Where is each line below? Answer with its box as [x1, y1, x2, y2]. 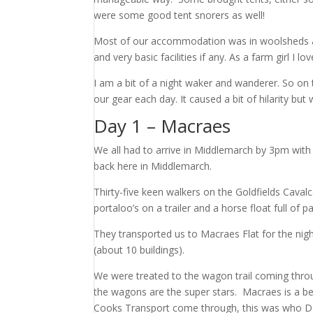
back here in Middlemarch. [94, 159, 215, 173]
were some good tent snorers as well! [94, 8, 265, 22]
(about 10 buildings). [94, 243, 185, 256]
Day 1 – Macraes [94, 113, 231, 138]
